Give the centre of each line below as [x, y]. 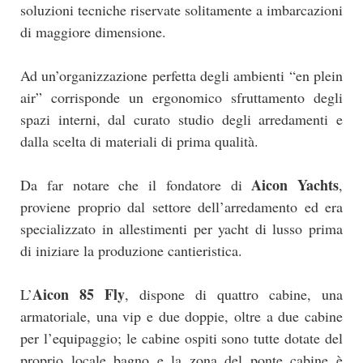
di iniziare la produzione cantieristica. [131, 251]
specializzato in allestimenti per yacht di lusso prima [181, 229]
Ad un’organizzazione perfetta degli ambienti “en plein [181, 76]
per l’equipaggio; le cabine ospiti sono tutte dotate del [181, 338]
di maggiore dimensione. [93, 32]
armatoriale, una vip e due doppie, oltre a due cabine [181, 316]
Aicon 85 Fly [79, 295]
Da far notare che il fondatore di [136, 185]
